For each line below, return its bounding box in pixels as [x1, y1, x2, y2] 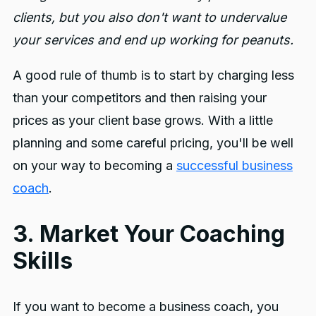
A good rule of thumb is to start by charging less [12, 68, 294, 83]
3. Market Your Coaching [12, 220, 285, 248]
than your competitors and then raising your [12, 90, 267, 106]
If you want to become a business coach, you [12, 299, 279, 315]
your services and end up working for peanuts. [12, 32, 293, 48]
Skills [12, 247, 73, 275]
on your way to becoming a [12, 158, 176, 174]
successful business [176, 158, 293, 174]
